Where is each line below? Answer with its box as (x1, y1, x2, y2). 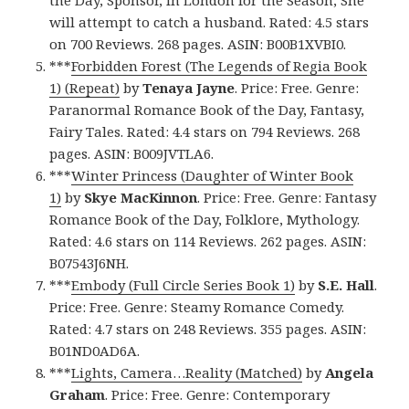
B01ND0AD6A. (49, 341, 141, 360)
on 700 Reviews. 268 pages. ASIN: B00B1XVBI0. (49, 34, 347, 53)
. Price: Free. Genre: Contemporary (105, 384, 330, 404)
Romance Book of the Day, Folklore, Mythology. (49, 209, 361, 228)
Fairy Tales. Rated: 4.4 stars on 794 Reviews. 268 (49, 121, 361, 141)
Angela (325, 362, 374, 382)
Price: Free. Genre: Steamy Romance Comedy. (49, 297, 345, 316)
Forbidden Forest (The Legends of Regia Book (71, 56, 368, 75)
